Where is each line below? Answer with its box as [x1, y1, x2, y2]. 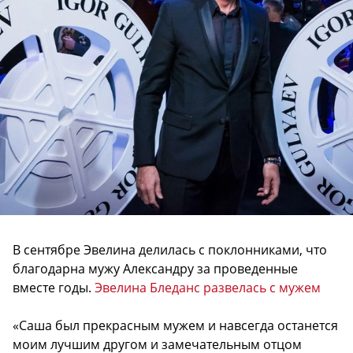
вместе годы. [13, 278, 95, 296]
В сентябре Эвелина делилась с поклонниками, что [13, 240, 327, 258]
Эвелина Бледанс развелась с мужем [95, 278, 321, 296]
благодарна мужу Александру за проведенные [13, 259, 298, 277]
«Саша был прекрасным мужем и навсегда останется [13, 316, 338, 334]
